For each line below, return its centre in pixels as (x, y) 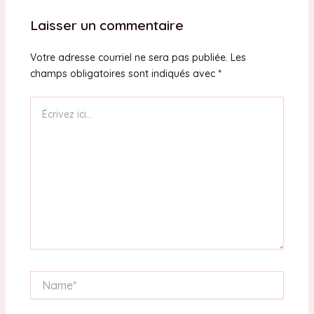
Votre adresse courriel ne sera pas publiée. (129, 58)
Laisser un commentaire (107, 25)
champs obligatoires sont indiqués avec (124, 74)
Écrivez (45, 103)
